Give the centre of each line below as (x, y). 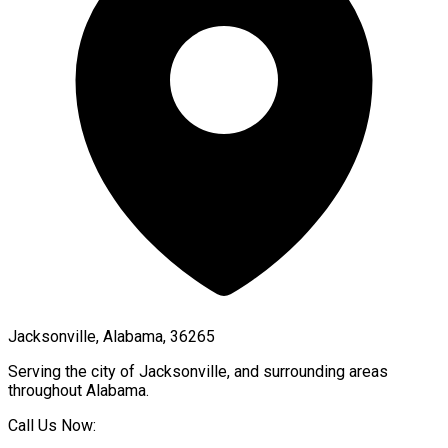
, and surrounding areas (307, 371)
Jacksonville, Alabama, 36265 (111, 336)
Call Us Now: (52, 425)
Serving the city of (73, 371)
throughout (47, 390)
